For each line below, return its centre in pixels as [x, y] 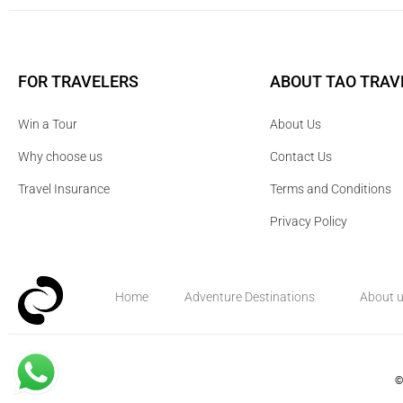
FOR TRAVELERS [78, 82]
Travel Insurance [64, 188]
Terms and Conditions [331, 188]
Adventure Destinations [250, 296]
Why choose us [60, 156]
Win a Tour [48, 124]
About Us [296, 124]
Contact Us [301, 156]
